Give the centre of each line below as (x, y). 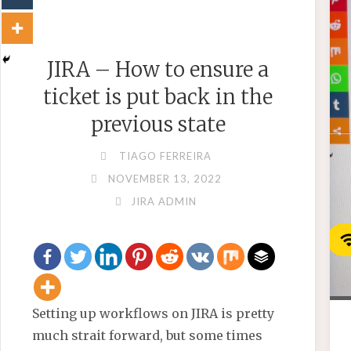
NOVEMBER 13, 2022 (165, 178)
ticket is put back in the (158, 97)
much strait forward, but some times (148, 335)
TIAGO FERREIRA (166, 156)
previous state (158, 124)
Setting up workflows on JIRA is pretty (154, 313)
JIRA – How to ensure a (158, 69)
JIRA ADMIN (164, 201)
